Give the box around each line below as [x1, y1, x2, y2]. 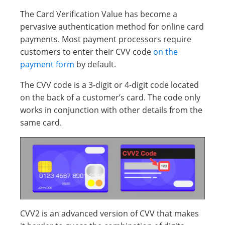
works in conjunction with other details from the [20, 104, 202, 116]
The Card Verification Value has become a [20, 9, 177, 20]
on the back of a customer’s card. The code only [20, 92, 200, 103]
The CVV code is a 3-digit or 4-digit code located [20, 79, 199, 90]
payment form [20, 59, 74, 70]
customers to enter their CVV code [20, 46, 153, 57]
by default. [74, 59, 116, 70]
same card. [20, 117, 62, 128]
